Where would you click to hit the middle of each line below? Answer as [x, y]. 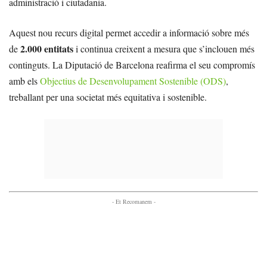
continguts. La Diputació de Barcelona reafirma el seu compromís [132, 65]
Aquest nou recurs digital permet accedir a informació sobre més [129, 32]
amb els [24, 81]
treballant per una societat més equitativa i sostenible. [108, 97]
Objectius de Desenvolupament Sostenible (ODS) [133, 81]
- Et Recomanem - [133, 201]
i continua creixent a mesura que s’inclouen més [164, 49]
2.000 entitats [47, 49]
